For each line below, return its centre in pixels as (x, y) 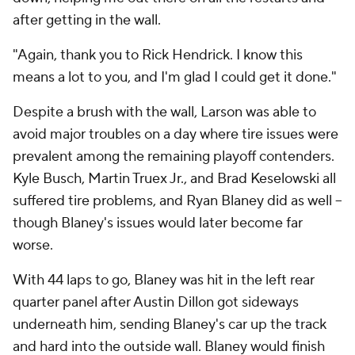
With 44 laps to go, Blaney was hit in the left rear (164, 280)
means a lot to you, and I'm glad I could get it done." (175, 77)
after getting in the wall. (87, 20)
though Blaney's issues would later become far (158, 223)
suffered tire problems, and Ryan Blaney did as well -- (177, 200)
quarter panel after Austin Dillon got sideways (156, 302)
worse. (33, 245)
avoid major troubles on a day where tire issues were (176, 134)
